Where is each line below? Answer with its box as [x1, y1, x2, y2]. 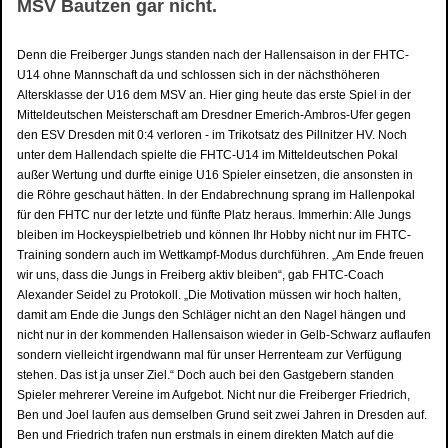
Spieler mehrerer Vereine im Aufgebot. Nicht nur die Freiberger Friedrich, [17, 387, 410, 402]
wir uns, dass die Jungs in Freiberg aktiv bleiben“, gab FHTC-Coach [17, 267, 384, 282]
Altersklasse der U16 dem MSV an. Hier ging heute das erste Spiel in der [17, 87, 411, 102]
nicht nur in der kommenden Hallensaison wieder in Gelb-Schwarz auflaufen [17, 327, 431, 342]
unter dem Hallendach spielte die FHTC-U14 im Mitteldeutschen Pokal [17, 147, 398, 162]
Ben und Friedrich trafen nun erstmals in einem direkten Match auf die [17, 427, 394, 442]
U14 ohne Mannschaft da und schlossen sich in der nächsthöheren [17, 67, 380, 82]
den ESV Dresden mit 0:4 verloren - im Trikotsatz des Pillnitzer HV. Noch [17, 127, 407, 142]
